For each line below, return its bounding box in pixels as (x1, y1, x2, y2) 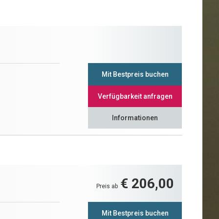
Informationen (112, 114, 158, 122)
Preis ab (96, 183, 119, 190)
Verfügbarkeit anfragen (97, 92, 173, 100)
